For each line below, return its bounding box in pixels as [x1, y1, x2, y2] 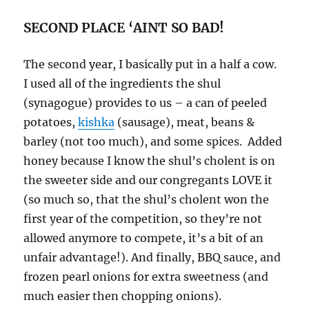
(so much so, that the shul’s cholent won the [23, 192, 270, 207]
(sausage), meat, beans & [114, 115, 255, 130]
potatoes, [23, 115, 79, 130]
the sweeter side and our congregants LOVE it [23, 173, 273, 188]
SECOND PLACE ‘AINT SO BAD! [23, 19, 225, 37]
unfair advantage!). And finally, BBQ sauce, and [23, 250, 281, 265]
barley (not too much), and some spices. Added [23, 134, 283, 149]
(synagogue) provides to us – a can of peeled [23, 96, 268, 110]
